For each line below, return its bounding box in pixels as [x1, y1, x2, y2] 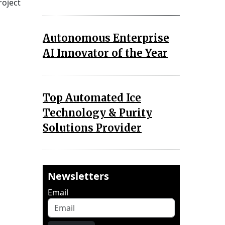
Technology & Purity [43, 106, 152, 119]
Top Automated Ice [43, 91, 141, 104]
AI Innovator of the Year [43, 46, 168, 59]
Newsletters [48, 169, 109, 183]
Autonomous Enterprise [43, 31, 169, 44]
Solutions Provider [43, 121, 142, 134]
